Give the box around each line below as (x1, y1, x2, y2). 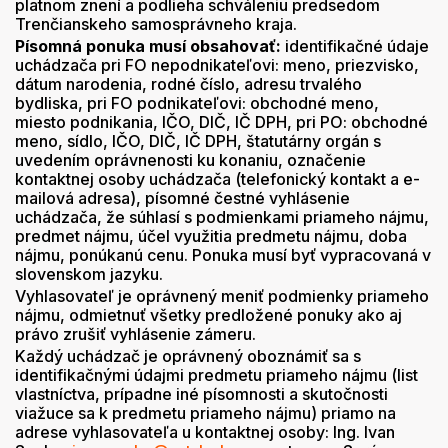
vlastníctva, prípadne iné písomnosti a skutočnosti (15, 384, 388, 404)
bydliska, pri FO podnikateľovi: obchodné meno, (15, 93, 379, 113)
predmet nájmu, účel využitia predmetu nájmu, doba (15, 226, 407, 246)
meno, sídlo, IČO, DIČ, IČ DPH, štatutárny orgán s (15, 131, 381, 151)
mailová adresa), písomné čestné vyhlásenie (15, 188, 350, 208)
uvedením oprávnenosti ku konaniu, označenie (15, 150, 366, 170)
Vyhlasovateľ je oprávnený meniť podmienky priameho (15, 286, 429, 306)
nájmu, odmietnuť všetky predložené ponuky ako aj (15, 305, 402, 325)
